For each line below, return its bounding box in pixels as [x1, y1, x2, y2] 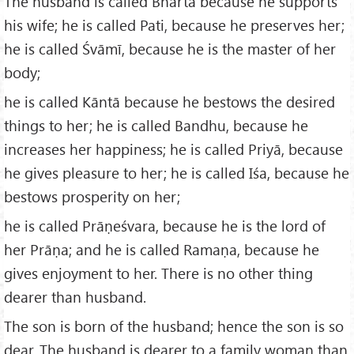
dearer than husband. [4, 287, 146, 307]
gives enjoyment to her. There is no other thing [4, 263, 313, 284]
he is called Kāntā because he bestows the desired [4, 92, 335, 112]
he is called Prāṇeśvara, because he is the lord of [4, 216, 326, 236]
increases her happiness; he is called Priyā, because [4, 139, 343, 160]
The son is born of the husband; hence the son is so [4, 316, 344, 336]
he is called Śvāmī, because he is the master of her [4, 39, 336, 59]
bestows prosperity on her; [4, 186, 180, 207]
